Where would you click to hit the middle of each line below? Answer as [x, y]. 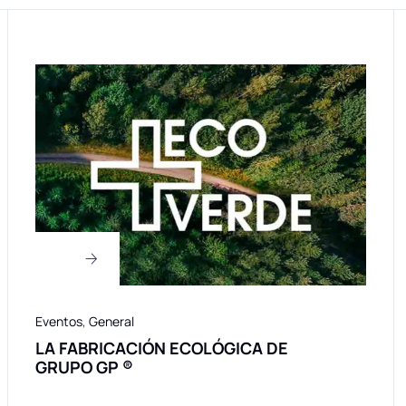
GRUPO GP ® [84, 367]
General [111, 321]
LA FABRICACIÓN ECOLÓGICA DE [162, 348]
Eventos [59, 321]
